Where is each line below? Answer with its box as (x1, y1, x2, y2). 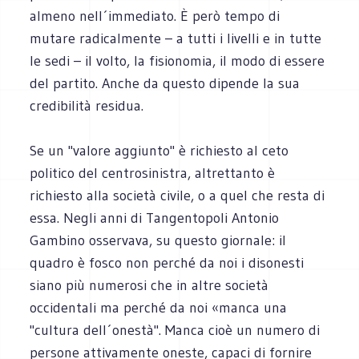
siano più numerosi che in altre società (30, 276, 269, 294)
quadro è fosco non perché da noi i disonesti (30, 253, 305, 272)
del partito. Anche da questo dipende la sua (30, 74, 301, 92)
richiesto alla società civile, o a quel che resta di (30, 186, 325, 204)
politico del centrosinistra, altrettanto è (30, 163, 276, 182)
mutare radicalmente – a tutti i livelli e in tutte (30, 29, 322, 47)
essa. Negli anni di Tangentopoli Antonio (30, 208, 280, 227)
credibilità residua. (30, 96, 144, 115)
